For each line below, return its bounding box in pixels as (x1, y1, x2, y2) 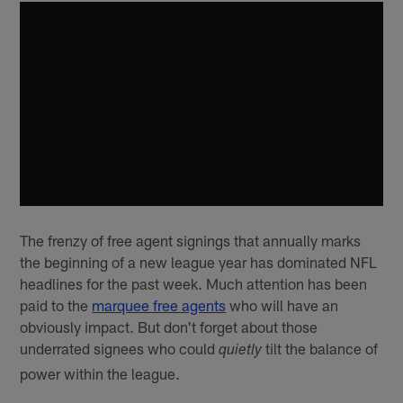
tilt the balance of (262, 339, 379, 358)
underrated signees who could (20, 339, 219, 358)
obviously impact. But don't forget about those (20, 318, 318, 336)
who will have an (226, 296, 339, 315)
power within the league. (20, 364, 181, 383)
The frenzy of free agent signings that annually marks (20, 231, 362, 250)
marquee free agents (92, 296, 227, 315)
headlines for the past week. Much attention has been (20, 274, 368, 293)
